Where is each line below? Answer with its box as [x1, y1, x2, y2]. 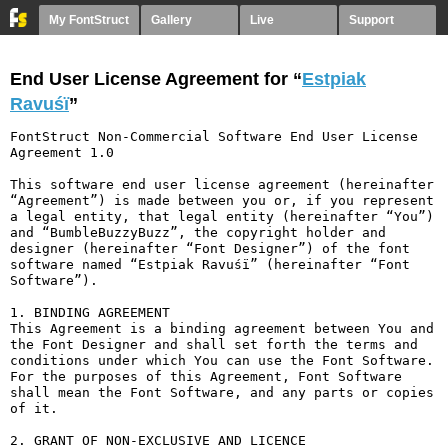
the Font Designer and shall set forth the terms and [10, 337, 418, 352]
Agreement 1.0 [10, 145, 114, 160]
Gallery [151, 13, 192, 27]
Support [349, 13, 394, 27]
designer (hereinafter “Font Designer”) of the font [10, 241, 410, 256]
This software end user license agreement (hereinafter [10, 177, 434, 192]
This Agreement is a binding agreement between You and [10, 321, 434, 336]
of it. [10, 401, 58, 416]
